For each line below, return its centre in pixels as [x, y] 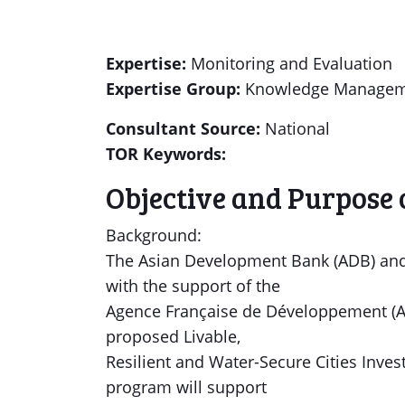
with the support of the [193, 286]
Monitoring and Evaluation [292, 63]
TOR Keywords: [166, 154]
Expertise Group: [175, 89]
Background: [154, 235]
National [297, 128]
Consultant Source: [185, 128]
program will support [186, 387]
